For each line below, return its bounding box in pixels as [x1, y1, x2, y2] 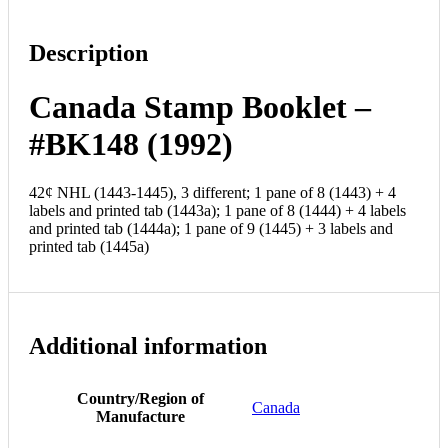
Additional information [29, 333, 267, 360]
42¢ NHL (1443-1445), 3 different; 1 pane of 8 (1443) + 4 [29, 184, 396, 202]
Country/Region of [76, 390, 204, 408]
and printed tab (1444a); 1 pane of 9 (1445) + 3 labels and [29, 220, 393, 238]
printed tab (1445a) [29, 238, 149, 256]
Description [29, 40, 148, 67]
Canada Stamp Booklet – [29, 88, 371, 125]
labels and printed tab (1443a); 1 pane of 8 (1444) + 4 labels [29, 202, 406, 220]
